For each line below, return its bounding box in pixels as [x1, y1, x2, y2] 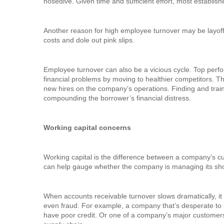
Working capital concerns [43, 123, 131, 132]
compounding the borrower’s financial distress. [43, 94, 191, 102]
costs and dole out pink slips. [43, 36, 134, 44]
